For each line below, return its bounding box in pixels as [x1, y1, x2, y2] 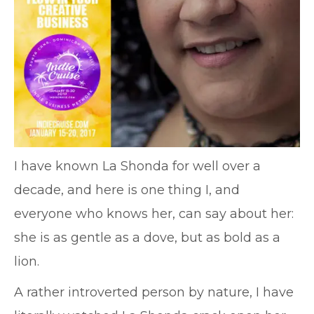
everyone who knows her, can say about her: [14, 206, 294, 221]
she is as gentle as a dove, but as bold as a [14, 230, 280, 245]
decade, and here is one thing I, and [14, 182, 240, 198]
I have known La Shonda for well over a [14, 158, 261, 174]
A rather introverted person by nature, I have [14, 285, 294, 300]
